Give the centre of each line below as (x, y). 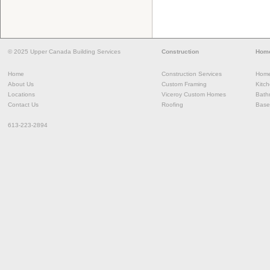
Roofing (172, 105)
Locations (21, 95)
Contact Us (23, 105)
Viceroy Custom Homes (194, 95)
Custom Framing (184, 84)
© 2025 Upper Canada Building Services (64, 51)
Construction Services (192, 74)
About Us (21, 84)
